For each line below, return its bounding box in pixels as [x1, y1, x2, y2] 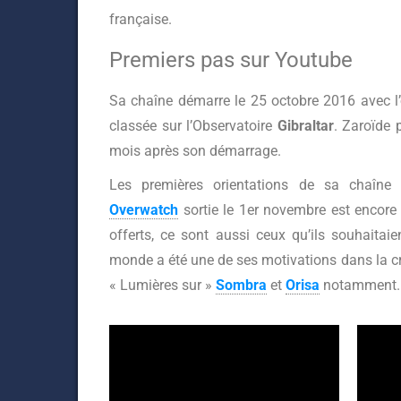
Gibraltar [277, 117, 334, 134]
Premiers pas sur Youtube [109, 47, 353, 73]
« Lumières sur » [109, 277, 216, 294]
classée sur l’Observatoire [109, 117, 277, 134]
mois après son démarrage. [109, 142, 281, 159]
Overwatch [109, 201, 178, 218]
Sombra [216, 277, 267, 294]
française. [109, 11, 172, 28]
